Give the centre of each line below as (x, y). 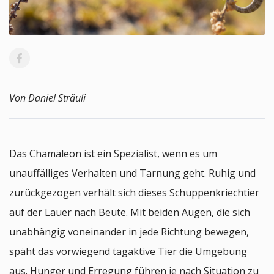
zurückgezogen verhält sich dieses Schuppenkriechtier (134, 192)
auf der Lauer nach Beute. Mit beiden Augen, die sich (130, 212)
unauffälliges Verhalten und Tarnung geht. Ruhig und (132, 173)
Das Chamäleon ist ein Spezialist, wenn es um (113, 153)
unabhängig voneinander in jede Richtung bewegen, (129, 231)
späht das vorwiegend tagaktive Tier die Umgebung (128, 251)
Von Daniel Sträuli (47, 98)
